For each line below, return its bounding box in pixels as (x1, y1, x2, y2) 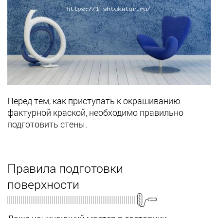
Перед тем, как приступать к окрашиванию (7, 95, 181, 107)
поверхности (7, 176, 79, 193)
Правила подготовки (7, 160, 123, 177)
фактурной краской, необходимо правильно (7, 107, 183, 119)
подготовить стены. (7, 118, 87, 130)
